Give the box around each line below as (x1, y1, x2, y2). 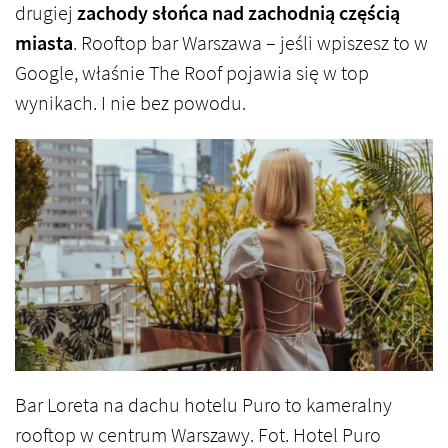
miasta (15, 30, 73, 58)
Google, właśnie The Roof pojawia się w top (15, 60, 369, 88)
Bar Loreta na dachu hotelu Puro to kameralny (15, 392, 392, 420)
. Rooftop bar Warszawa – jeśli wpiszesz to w (73, 30, 428, 58)
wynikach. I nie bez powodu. (15, 90, 246, 118)
